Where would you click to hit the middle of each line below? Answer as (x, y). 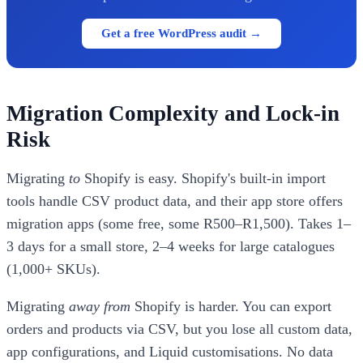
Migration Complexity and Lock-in (173, 114)
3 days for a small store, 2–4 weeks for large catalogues (171, 246)
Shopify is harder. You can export (231, 306)
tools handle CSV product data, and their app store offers (175, 201)
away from (100, 306)
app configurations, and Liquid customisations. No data (170, 351)
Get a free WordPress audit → (181, 33)
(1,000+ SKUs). (53, 269)
